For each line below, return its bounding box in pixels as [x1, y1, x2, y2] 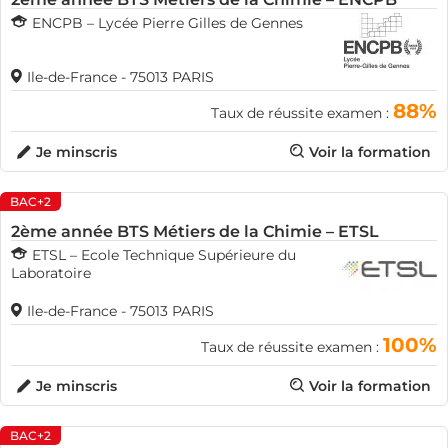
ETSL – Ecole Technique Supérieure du [32, 246, 296, 264]
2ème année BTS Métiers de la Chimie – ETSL [11, 222, 379, 241]
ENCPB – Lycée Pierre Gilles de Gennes [32, 14, 303, 32]
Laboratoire [11, 264, 91, 282]
